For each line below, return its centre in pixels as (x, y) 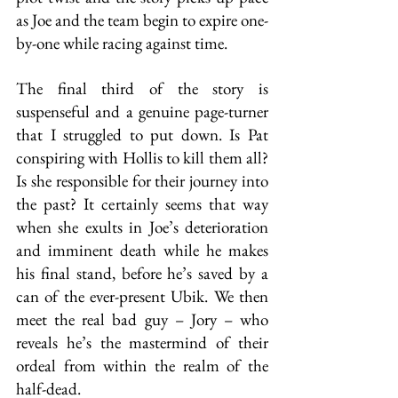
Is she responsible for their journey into (142, 181)
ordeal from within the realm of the (142, 366)
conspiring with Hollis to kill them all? (142, 158)
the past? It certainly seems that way (142, 204)
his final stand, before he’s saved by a (142, 273)
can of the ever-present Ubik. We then (142, 296)
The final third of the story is (142, 88)
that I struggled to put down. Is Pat (142, 135)
